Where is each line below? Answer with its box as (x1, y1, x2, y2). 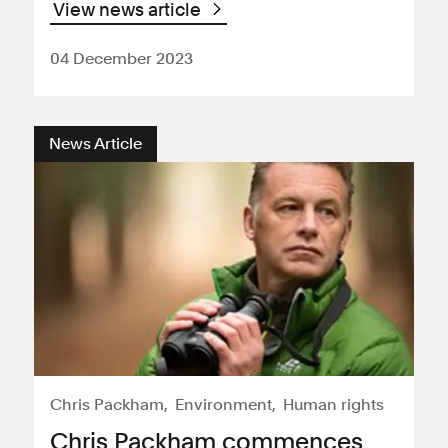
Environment (175, 395, 272, 414)
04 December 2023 (50, 49, 193, 68)
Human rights (283, 395, 384, 414)
